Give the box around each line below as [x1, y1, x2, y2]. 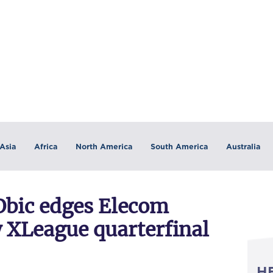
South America [150, 141, 208, 151]
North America [75, 141, 132, 151]
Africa [34, 141, 57, 151]
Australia [225, 141, 260, 151]
